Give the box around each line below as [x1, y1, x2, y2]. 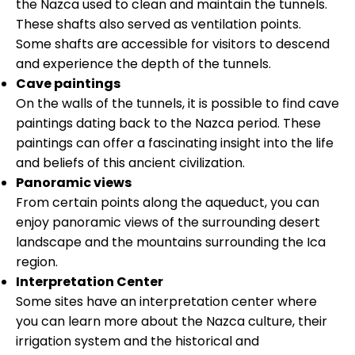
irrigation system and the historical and [16, 331, 259, 350]
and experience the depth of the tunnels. [16, 54, 271, 73]
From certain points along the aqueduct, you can [16, 193, 319, 212]
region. [16, 252, 58, 271]
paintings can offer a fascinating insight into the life [16, 133, 334, 152]
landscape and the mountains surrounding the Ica [16, 232, 326, 251]
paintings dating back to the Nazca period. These [16, 113, 321, 132]
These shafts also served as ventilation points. [16, 14, 301, 33]
